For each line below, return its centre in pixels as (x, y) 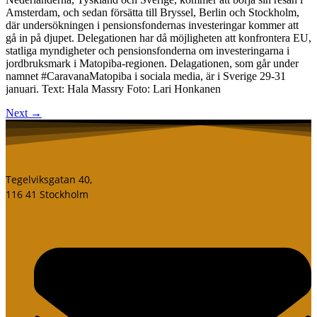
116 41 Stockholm (47, 195)
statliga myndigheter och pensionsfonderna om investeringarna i (148, 51)
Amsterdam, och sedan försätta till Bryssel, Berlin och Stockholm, (152, 13)
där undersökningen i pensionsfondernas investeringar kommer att (152, 25)
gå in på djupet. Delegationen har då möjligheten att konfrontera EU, (158, 38)
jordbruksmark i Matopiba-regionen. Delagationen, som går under (152, 64)
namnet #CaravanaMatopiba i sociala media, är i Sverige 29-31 (146, 76)
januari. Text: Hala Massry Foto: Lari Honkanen (113, 89)
